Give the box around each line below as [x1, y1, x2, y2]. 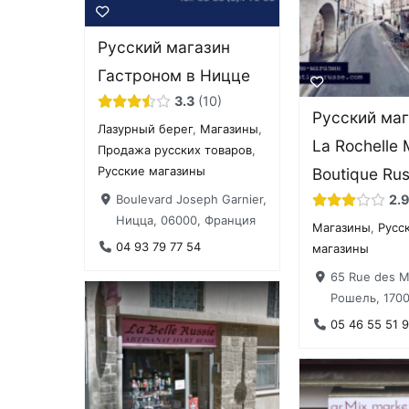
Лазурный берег [98, 121, 194, 137]
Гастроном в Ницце [98, 66, 251, 86]
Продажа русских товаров [98, 142, 253, 158]
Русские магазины [98, 163, 206, 179]
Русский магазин [98, 37, 231, 58]
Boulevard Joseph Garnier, [115, 191, 267, 206]
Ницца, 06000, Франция [115, 212, 256, 227]
